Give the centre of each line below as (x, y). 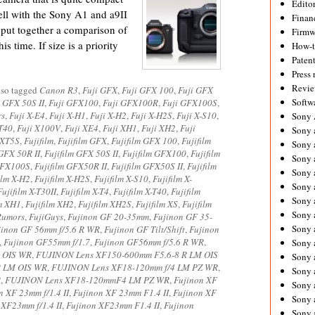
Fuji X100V (39, 128)
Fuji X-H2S (152, 115)
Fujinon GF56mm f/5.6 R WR (149, 242)
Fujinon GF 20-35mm (108, 217)
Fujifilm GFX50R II (71, 166)
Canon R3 (59, 90)
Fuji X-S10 (197, 115)
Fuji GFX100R (130, 103)
